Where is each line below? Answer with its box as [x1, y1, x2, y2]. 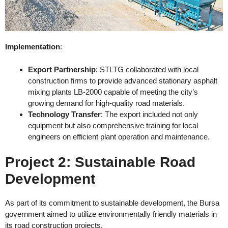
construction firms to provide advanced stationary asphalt [28, 76, 217, 85]
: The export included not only [101, 109, 198, 119]
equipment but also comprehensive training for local [28, 121, 198, 130]
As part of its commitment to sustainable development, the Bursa [5, 198, 219, 208]
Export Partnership [28, 65, 96, 74]
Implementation [5, 42, 60, 51]
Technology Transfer [28, 109, 101, 119]
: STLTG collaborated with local [96, 65, 198, 74]
